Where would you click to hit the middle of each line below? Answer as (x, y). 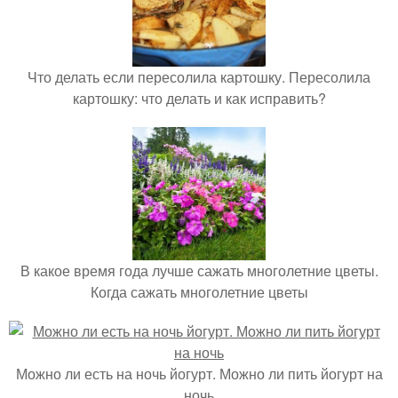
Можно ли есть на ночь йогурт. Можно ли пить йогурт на (199, 374)
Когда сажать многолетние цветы (199, 292)
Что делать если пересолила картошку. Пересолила (199, 77)
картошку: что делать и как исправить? (199, 98)
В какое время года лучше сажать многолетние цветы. (199, 271)
